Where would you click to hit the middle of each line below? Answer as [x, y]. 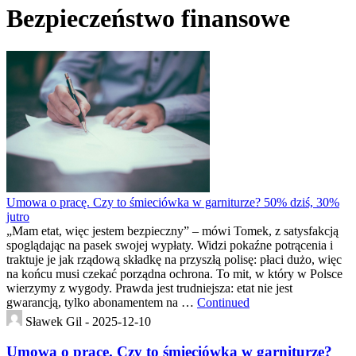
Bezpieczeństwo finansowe [148, 19]
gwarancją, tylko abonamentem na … [102, 302]
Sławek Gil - [59, 321]
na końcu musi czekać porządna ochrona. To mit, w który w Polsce [174, 273]
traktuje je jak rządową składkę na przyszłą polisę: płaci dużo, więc [174, 259]
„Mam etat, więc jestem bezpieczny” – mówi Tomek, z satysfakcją [172, 230]
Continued [223, 302]
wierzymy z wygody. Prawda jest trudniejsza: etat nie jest [149, 288]
